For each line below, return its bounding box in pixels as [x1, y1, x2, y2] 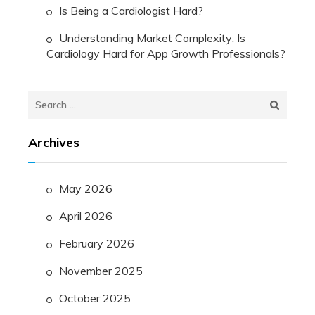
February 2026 [59, 236, 134, 251]
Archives [28, 134, 79, 151]
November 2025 [59, 264, 143, 278]
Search [27, 91, 63, 106]
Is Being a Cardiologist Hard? [59, 4, 203, 18]
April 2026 [59, 209, 112, 224]
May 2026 [59, 181, 112, 196]
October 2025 [59, 291, 131, 306]
